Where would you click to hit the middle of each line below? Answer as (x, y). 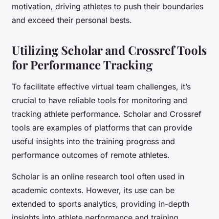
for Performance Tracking (82, 65)
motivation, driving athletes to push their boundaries (108, 7)
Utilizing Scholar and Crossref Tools (109, 50)
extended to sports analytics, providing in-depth (100, 204)
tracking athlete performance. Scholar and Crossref (107, 114)
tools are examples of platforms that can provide (102, 128)
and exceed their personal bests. (72, 20)
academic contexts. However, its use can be (93, 190)
